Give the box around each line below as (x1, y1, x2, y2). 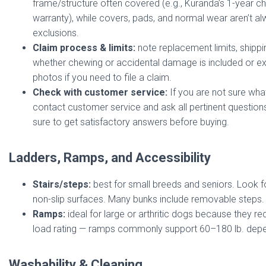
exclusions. (33, 27, 79, 39)
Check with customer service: (33, 87, 167, 98)
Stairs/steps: (33, 179, 91, 190)
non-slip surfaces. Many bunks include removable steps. (33, 194, 264, 205)
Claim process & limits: (33, 42, 135, 53)
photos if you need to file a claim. (33, 72, 172, 83)
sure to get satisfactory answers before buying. (33, 116, 229, 128)
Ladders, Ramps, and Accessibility (9, 150, 211, 165)
